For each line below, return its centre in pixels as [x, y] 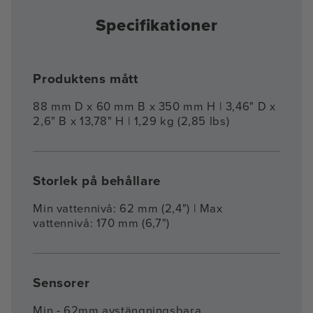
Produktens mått [86, 79]
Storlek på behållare [97, 181]
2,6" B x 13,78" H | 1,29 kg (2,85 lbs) [131, 122]
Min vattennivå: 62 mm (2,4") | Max [128, 209]
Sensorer [61, 283]
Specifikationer [156, 26]
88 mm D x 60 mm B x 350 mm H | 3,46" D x [154, 107]
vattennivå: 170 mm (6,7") [102, 224]
